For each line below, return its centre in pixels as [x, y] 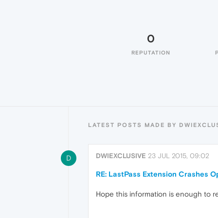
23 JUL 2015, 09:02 [179, 156]
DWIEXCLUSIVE [121, 156]
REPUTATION [151, 53]
